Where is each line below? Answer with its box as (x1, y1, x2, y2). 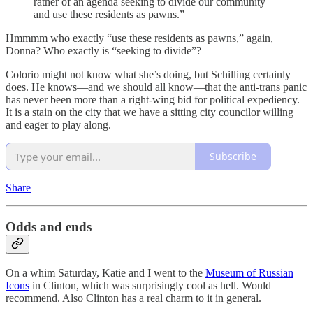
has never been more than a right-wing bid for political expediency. (6, 93, 300, 105)
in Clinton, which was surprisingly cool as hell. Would (29, 279, 271, 292)
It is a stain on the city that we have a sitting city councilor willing (6, 105, 293, 118)
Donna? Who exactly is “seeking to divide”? (6, 44, 201, 57)
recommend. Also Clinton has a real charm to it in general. (6, 292, 261, 305)
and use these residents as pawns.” (34, 8, 184, 20)
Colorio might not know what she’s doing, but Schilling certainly (6, 68, 291, 80)
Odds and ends (6, 219, 92, 235)
